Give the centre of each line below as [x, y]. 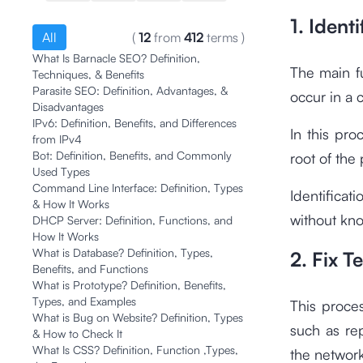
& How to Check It [77, 333]
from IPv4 [57, 139]
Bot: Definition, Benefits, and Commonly [132, 155]
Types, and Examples [84, 301]
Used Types [61, 171]
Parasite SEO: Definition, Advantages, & [130, 90]
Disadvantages [68, 107]
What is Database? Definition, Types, [123, 252]
